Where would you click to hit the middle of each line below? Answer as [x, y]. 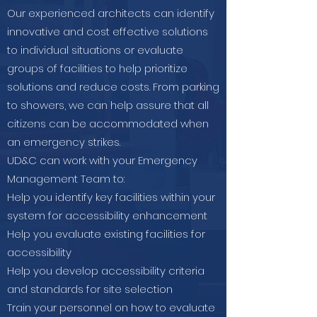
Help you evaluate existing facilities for [106, 234]
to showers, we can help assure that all [108, 105]
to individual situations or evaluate [95, 50]
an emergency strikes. [64, 142]
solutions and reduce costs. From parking [113, 87]
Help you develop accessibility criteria [106, 271]
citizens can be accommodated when [108, 123]
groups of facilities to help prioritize [97, 68]
